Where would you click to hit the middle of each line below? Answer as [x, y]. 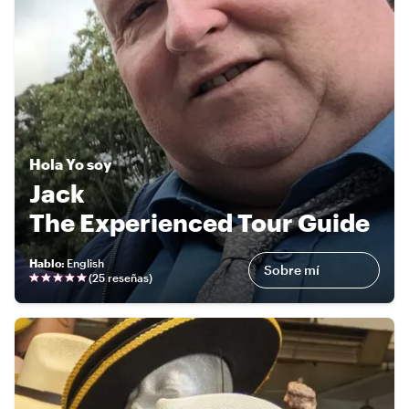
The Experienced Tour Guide [199, 223]
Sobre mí [292, 270]
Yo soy [89, 164]
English [85, 263]
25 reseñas [121, 278]
